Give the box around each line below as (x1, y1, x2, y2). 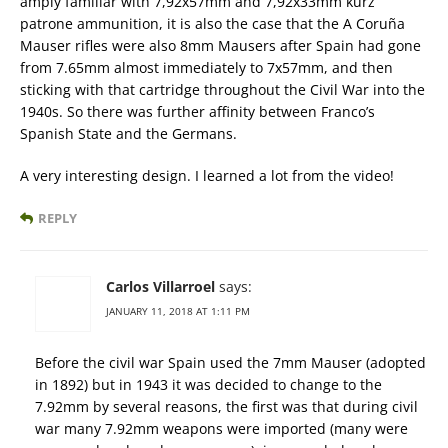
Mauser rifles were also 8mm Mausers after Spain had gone (20, 36, 421, 56)
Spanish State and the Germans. (20, 124, 237, 144)
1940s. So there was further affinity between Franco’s (20, 102, 375, 122)
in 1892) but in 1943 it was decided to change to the (35, 375, 382, 395)
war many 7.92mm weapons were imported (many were (35, 419, 408, 439)
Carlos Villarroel (106, 277, 215, 297)
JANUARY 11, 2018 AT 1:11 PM (106, 304, 250, 319)
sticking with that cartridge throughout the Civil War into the (20, 80, 425, 100)
